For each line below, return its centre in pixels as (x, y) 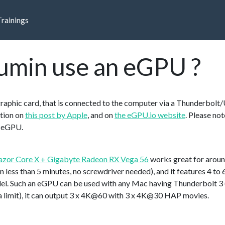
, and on (101, 115)
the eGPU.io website (150, 115)
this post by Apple (56, 115)
